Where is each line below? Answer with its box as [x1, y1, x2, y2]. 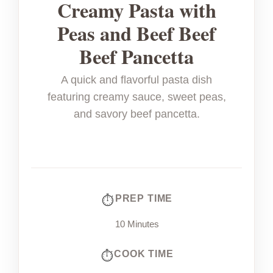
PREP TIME [115, 193, 173, 204]
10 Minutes [115, 219, 159, 230]
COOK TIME [114, 248, 174, 260]
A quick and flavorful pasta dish [61, 74, 212, 87]
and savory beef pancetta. [73, 108, 200, 121]
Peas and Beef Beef [57, 19, 216, 48]
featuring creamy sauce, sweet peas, [47, 91, 226, 104]
